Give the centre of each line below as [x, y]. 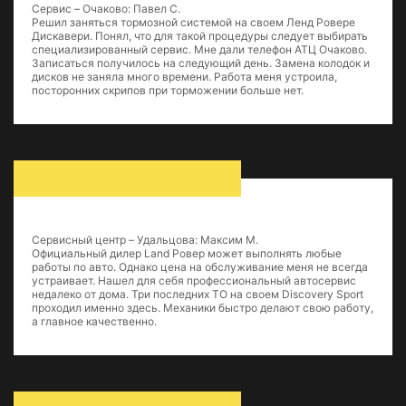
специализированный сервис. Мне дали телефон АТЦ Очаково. [199, 49]
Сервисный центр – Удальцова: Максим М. [145, 240]
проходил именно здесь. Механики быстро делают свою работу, [203, 308]
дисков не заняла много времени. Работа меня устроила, [184, 77]
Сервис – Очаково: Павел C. [106, 9]
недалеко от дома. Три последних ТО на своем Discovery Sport [198, 294]
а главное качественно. [94, 321]
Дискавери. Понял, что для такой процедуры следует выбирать [200, 36]
